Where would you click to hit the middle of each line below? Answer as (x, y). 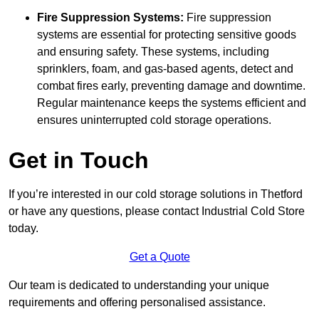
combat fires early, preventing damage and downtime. (171, 86)
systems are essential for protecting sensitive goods (167, 35)
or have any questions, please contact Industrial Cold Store (157, 211)
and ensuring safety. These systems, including (153, 52)
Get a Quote (159, 257)
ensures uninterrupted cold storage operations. (154, 120)
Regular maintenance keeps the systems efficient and (172, 103)
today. (23, 229)
